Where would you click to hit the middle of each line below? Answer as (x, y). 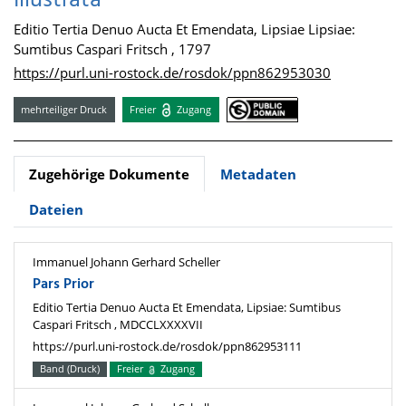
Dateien (56, 210)
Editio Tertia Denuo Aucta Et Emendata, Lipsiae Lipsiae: (184, 29)
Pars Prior (63, 285)
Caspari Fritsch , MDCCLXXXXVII (118, 324)
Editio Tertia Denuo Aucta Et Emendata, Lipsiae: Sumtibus (187, 307)
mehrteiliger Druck (64, 109)
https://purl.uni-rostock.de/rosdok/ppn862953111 (167, 346)
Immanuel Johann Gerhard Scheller (126, 262)
